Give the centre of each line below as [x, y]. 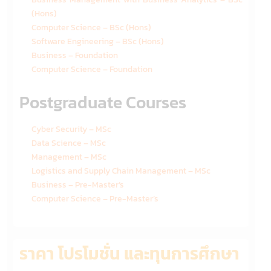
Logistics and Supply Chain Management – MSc [121, 171]
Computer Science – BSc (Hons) [91, 27]
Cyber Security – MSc [71, 129]
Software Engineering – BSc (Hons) [98, 41]
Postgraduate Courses [103, 102]
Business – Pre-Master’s [78, 184]
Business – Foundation [75, 55]
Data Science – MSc [69, 143]
